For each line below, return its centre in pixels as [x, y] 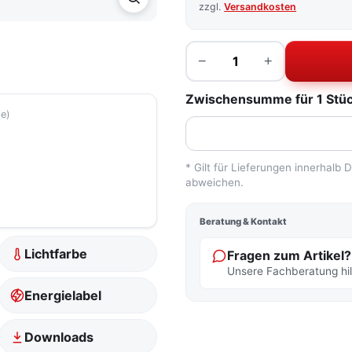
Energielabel [63, 295]
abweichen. [215, 182]
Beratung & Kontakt [244, 222]
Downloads [59, 337]
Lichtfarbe [56, 254]
